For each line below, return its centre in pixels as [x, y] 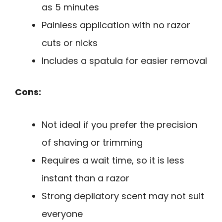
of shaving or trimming [92, 143]
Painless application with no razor [116, 25]
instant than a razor [85, 178]
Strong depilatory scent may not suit [123, 196]
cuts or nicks [70, 43]
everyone [62, 214]
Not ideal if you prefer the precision [119, 125]
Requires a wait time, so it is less [113, 161]
